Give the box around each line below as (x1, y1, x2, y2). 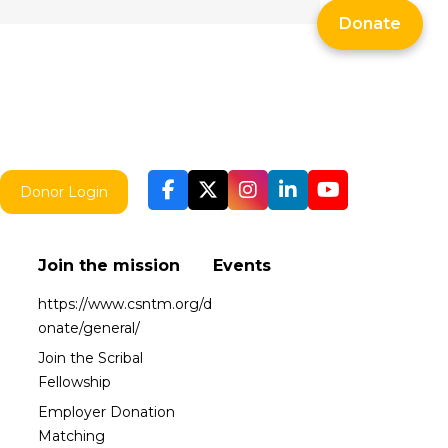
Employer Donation (38, 402, 176, 421)
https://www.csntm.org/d (38, 294, 213, 313)
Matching (38, 426, 106, 445)
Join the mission (38, 255, 181, 275)
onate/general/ (38, 318, 141, 337)
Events (213, 255, 272, 275)
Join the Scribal (38, 348, 144, 367)
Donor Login (20, 183, 108, 202)
